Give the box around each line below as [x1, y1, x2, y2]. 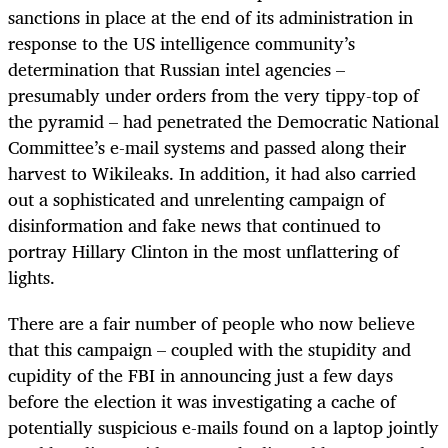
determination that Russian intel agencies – [8, 53, 345, 84]
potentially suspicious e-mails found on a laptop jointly [8, 411, 439, 442]
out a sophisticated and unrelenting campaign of [8, 183, 385, 214]
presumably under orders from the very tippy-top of [8, 79, 419, 110]
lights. [8, 261, 55, 292]
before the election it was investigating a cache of [8, 385, 396, 416]
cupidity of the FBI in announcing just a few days [8, 359, 393, 390]
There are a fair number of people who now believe [8, 307, 415, 338]
